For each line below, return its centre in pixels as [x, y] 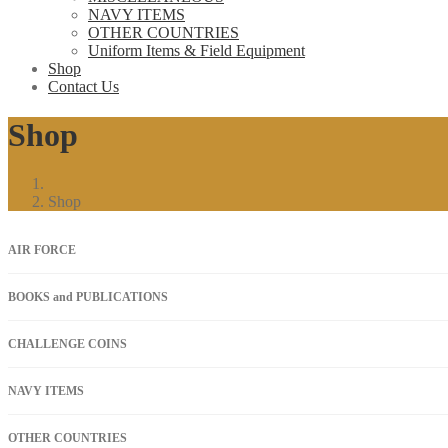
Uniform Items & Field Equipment [196, 50]
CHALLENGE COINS [67, 344]
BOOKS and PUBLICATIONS [88, 297]
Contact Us [83, 86]
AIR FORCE [42, 250]
